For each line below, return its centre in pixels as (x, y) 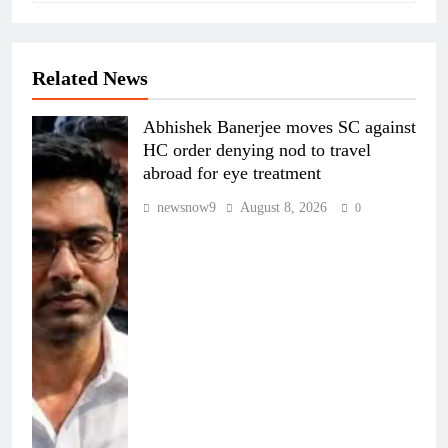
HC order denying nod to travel (257, 150)
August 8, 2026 (283, 208)
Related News (90, 78)
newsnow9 (186, 208)
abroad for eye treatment (232, 173)
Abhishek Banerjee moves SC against (279, 127)
